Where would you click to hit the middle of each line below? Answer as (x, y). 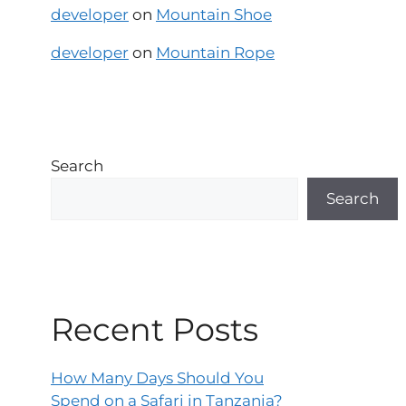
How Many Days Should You (157, 378)
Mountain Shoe (214, 15)
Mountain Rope (215, 53)
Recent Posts (155, 330)
